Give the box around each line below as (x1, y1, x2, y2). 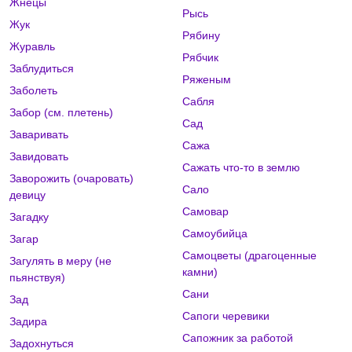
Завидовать (9, 150, 68, 163)
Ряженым (181, 73, 231, 86)
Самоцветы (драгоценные (181, 249, 317, 262)
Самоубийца (181, 227, 247, 240)
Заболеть (9, 84, 57, 97)
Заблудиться (9, 62, 74, 75)
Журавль (9, 40, 55, 53)
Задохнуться (9, 337, 74, 350)
